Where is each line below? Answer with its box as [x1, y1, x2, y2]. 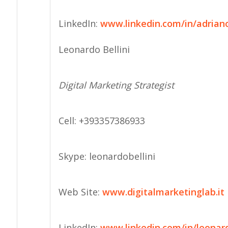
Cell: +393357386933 [58, 115, 145, 127]
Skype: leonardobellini [58, 150, 155, 162]
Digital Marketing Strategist [58, 79, 174, 91]
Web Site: [58, 186, 102, 198]
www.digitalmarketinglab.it [102, 186, 224, 198]
